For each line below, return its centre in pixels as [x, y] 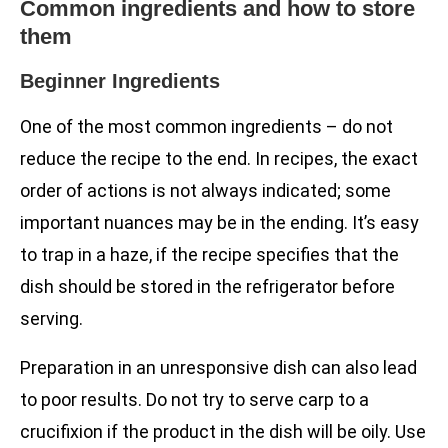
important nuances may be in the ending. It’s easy [219, 223]
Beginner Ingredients [120, 81]
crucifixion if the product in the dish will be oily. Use [223, 432]
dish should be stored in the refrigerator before [207, 287]
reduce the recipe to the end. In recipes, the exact [219, 159]
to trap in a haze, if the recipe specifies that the [209, 255]
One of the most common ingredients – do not [206, 127]
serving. [51, 319]
